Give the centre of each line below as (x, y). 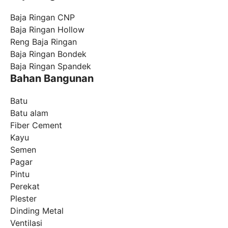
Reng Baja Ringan (44, 42)
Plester (23, 198)
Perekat (25, 186)
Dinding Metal (37, 211)
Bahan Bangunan (52, 78)
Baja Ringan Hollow (47, 30)
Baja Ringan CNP (42, 17)
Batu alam (29, 113)
